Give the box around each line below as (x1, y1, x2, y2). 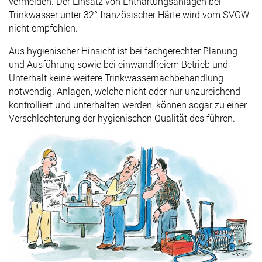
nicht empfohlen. (9, 21, 78, 34)
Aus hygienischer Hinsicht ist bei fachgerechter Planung (9, 44, 237, 57)
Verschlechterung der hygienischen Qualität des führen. (9, 111, 235, 124)
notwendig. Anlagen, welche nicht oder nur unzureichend (9, 84, 240, 97)
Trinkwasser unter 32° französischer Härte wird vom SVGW (9, 8, 249, 20)
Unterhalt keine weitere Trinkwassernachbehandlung (9, 71, 223, 84)
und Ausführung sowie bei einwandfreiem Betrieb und (9, 57, 228, 70)
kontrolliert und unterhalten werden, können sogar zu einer (9, 98, 247, 111)
